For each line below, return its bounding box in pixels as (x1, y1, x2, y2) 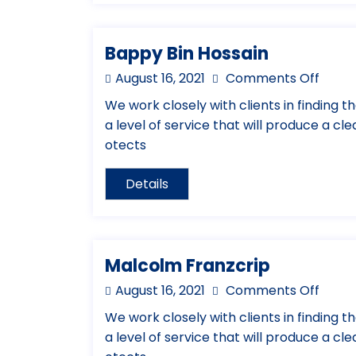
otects (105, 136, 146, 155)
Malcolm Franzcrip (105, 253, 270, 279)
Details (126, 175, 168, 194)
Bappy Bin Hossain (105, 41, 269, 67)
